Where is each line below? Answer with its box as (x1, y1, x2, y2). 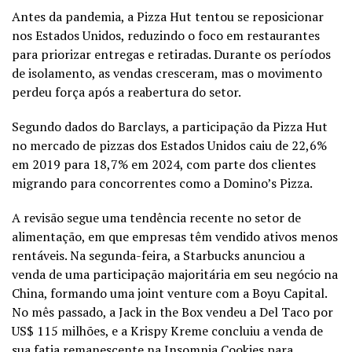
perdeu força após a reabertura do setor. (12, 83, 241, 101)
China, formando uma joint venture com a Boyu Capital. (12, 284, 327, 302)
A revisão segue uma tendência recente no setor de (12, 209, 301, 227)
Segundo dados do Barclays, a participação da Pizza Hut (12, 118, 328, 136)
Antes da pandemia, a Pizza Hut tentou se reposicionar (12, 8, 324, 26)
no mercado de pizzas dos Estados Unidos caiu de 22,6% (12, 137, 327, 155)
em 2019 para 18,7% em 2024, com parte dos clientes (12, 156, 316, 174)
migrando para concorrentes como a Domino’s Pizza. (12, 174, 313, 192)
